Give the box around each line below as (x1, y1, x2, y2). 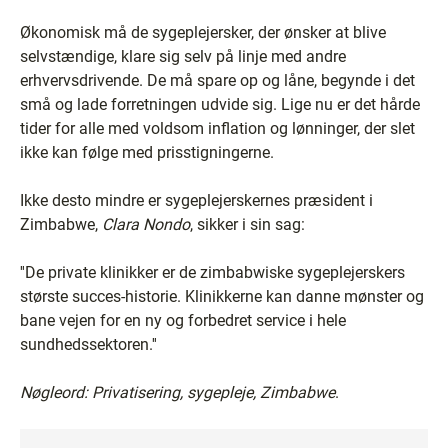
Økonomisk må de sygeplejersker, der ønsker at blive (20, 22, 386, 42)
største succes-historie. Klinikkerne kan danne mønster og (20, 286, 424, 306)
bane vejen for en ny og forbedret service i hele (20, 310, 346, 330)
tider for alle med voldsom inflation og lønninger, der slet (20, 118, 415, 138)
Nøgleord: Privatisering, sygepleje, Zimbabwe (20, 382, 335, 402)
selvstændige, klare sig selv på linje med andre (20, 46, 346, 66)
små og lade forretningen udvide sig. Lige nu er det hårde (20, 94, 420, 114)
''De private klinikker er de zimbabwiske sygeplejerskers (20, 262, 405, 282)
